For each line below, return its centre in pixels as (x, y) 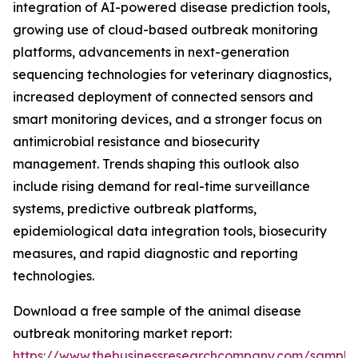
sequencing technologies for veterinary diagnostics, (172, 75)
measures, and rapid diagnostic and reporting (155, 254)
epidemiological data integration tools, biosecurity (170, 231)
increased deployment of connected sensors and (163, 97)
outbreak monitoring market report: (122, 334)
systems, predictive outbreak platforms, (135, 209)
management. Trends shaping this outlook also (156, 164)
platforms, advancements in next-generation (151, 52)
